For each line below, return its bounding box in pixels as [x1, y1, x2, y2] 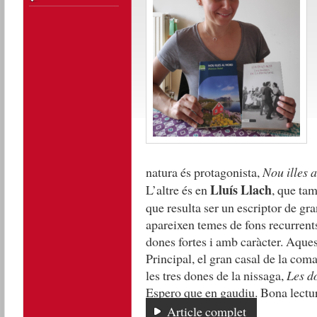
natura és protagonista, [145, 163, 263, 181]
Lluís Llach [209, 180, 272, 200]
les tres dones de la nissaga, [145, 267, 287, 284]
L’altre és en [145, 181, 210, 199]
